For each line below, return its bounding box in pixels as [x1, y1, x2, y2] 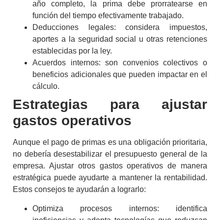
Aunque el [13, 138, 51, 147]
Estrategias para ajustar [13, 97, 207, 112]
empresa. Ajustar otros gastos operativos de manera [13, 162, 207, 170]
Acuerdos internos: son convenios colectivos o [32, 58, 207, 67]
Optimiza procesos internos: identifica [32, 204, 207, 213]
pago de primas [51, 138, 106, 147]
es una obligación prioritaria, [106, 138, 207, 147]
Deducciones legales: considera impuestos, [32, 23, 207, 32]
